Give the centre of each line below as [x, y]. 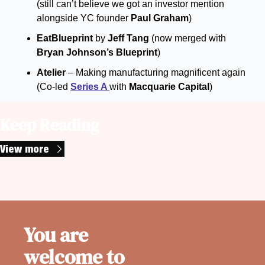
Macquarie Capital [169, 87]
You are [56, 235]
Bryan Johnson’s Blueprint [97, 53]
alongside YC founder [84, 18]
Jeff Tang [128, 38]
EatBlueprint [66, 38]
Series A [90, 87]
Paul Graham [160, 18]
